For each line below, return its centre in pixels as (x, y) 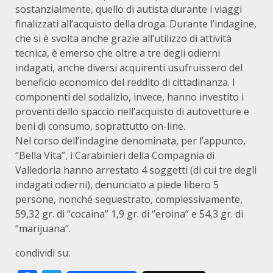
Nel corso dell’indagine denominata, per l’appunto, (130, 141)
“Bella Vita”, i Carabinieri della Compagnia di (115, 155)
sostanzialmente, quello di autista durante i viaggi (129, 9)
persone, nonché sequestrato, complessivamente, (129, 199)
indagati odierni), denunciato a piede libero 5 (117, 185)
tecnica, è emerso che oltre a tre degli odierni (118, 53)
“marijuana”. (43, 229)
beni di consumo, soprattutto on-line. (100, 126)
